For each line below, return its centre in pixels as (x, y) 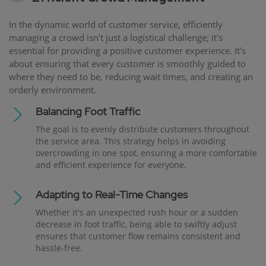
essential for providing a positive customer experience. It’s (127, 50)
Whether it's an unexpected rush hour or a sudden (137, 212)
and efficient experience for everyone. (111, 164)
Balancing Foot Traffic (88, 111)
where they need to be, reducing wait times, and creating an (131, 76)
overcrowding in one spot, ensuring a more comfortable (146, 153)
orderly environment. (53, 89)
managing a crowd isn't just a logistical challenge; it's (116, 37)
